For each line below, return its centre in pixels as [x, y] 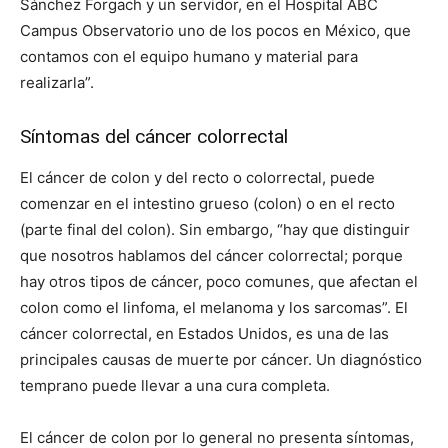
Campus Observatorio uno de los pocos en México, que [215, 31]
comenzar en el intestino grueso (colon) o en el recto [207, 204]
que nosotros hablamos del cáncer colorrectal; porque [211, 256]
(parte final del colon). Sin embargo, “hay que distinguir [215, 230]
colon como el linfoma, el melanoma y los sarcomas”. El [214, 308]
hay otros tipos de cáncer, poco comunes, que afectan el [219, 282]
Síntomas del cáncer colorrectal [154, 137]
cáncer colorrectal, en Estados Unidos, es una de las [204, 334]
